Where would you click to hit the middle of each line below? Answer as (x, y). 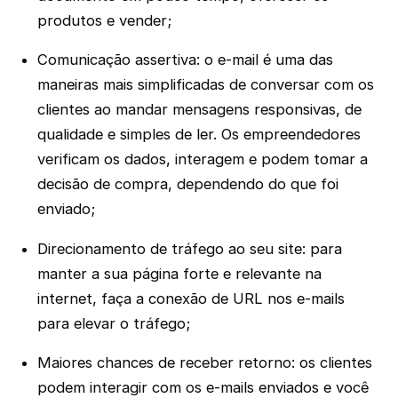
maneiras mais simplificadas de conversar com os (206, 85)
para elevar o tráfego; (114, 323)
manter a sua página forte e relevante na (180, 273)
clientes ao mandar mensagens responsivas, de (200, 110)
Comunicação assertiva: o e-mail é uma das (186, 60)
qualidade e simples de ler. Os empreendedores (199, 135)
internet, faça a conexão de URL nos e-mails (191, 298)
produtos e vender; (105, 20)
